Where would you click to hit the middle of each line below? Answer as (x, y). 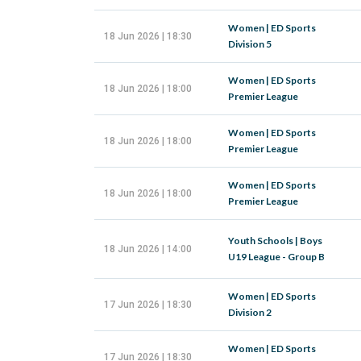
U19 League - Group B (276, 257)
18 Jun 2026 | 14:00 (148, 249)
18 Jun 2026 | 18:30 (148, 36)
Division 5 (250, 44)
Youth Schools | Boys (275, 241)
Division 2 (250, 312)
